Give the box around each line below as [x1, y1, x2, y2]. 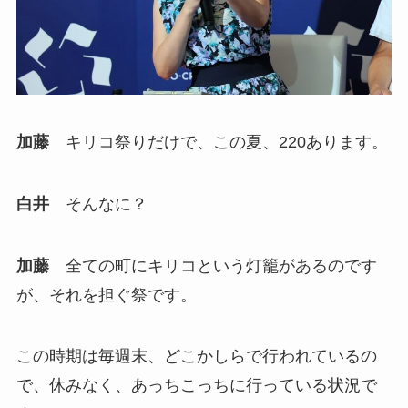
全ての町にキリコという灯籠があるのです [48, 256, 377, 275]
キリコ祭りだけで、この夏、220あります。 [48, 133, 388, 151]
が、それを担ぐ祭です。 [15, 285, 197, 304]
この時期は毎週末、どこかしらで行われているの [15, 347, 377, 366]
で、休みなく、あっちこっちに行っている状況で [15, 376, 377, 395]
